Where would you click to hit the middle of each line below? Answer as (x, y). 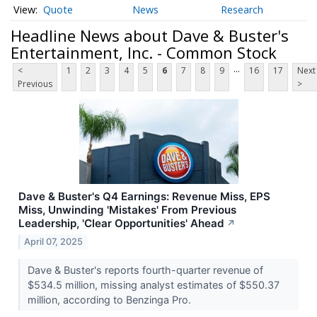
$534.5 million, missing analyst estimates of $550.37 (153, 285)
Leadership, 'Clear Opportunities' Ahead (121, 224)
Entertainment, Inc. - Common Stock (144, 52)
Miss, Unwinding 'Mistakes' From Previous (127, 210)
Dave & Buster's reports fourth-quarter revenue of (145, 270)
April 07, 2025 (54, 242)
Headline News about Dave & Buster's (150, 35)
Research (242, 10)
